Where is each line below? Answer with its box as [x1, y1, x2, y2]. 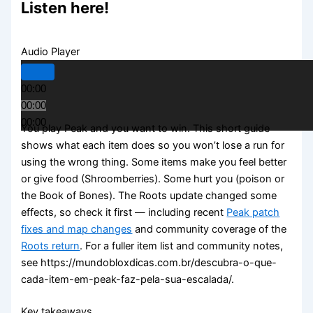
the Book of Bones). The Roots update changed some [21, 189, 277, 202]
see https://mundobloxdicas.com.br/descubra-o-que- [21, 256, 277, 269]
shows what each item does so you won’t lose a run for [21, 138, 285, 152]
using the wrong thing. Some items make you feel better [21, 155, 287, 168]
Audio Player [21, 45, 80, 59]
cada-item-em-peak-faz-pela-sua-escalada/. [21, 272, 235, 286]
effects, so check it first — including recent [21, 205, 227, 219]
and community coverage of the [132, 222, 287, 235]
